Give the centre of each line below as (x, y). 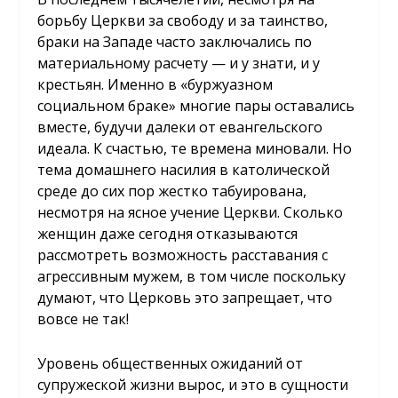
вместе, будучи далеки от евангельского (180, 127)
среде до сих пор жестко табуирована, (172, 191)
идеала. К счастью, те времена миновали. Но (195, 149)
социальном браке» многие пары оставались (196, 106)
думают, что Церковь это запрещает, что (185, 298)
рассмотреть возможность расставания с (183, 255)
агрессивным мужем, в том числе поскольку (192, 277)
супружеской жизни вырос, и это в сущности (193, 384)
